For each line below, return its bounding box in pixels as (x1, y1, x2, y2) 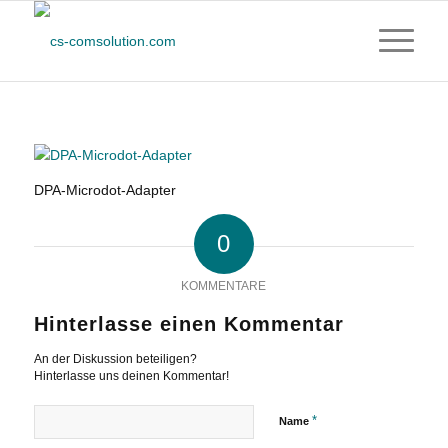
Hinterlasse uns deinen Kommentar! (33, 368, 229, 383)
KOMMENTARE (181, 278, 267, 293)
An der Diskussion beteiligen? (33, 351, 197, 366)
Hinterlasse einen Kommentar (33, 312, 344, 335)
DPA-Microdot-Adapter (33, 181, 176, 198)
